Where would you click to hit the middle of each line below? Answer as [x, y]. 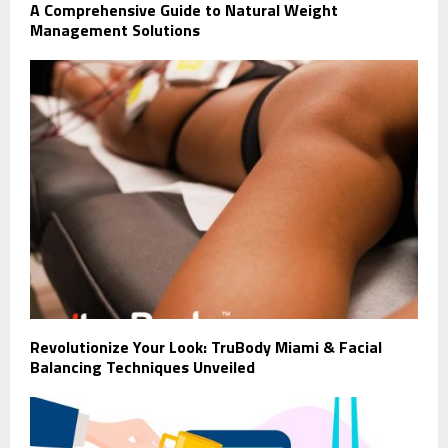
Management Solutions [115, 30]
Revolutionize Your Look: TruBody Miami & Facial [206, 346]
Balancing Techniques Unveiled [142, 366]
